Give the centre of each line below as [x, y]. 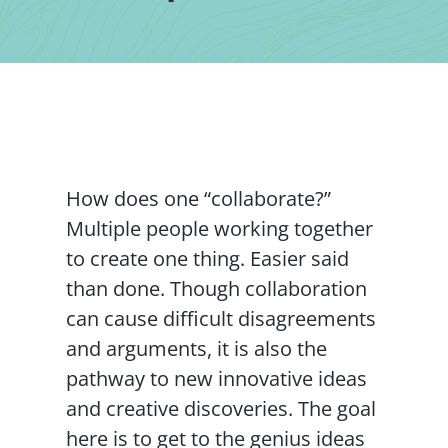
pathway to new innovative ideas [217, 378]
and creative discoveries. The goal [221, 408]
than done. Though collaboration [217, 288]
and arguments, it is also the [197, 348]
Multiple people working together [220, 228]
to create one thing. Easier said [208, 258]
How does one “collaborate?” [199, 198]
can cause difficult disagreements [221, 318]
